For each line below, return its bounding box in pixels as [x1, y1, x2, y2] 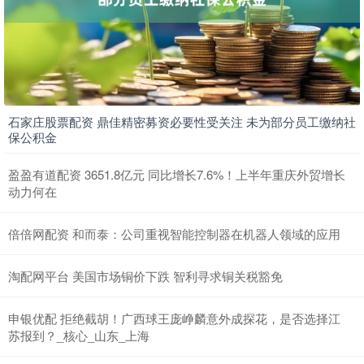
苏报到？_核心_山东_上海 [8, 327, 149, 344]
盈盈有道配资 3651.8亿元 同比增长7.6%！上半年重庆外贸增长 [8, 166, 345, 184]
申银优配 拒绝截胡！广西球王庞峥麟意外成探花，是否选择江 [8, 310, 340, 327]
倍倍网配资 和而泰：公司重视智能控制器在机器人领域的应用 [8, 225, 340, 243]
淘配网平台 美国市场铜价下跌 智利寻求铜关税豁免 [8, 267, 283, 285]
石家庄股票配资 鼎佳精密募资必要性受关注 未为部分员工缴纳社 [8, 113, 356, 131]
